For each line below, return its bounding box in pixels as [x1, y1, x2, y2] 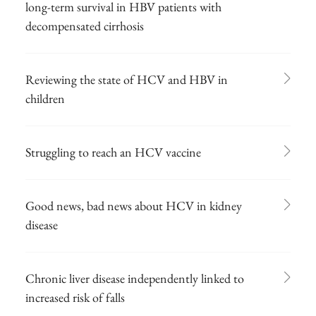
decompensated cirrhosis [25, 17, 144, 34]
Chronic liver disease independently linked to [25, 269, 244, 286]
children [25, 90, 65, 107]
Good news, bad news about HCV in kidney [25, 197, 242, 214]
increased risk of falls [25, 288, 125, 305]
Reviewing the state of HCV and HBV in [25, 71, 228, 87]
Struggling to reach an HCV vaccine [25, 143, 201, 160]
